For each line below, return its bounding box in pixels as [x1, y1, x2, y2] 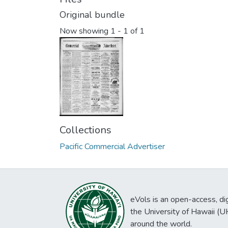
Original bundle [60, 9, 125, 21]
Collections [60, 123, 111, 137]
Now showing [60, 25, 110, 37]
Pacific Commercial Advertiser [60, 141, 165, 153]
